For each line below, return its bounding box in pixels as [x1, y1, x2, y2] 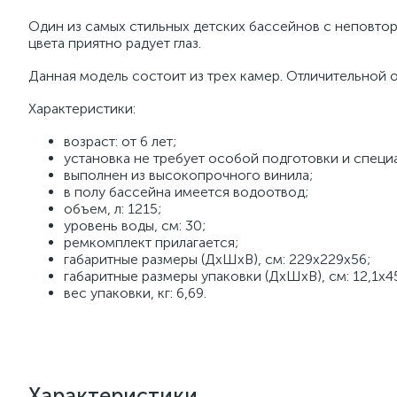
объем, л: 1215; [64, 200, 161, 217]
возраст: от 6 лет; [64, 133, 176, 150]
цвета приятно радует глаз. [28, 35, 201, 51]
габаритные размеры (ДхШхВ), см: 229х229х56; [64, 251, 370, 268]
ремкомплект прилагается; [64, 234, 238, 251]
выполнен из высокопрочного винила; [64, 167, 313, 183]
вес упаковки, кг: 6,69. [64, 284, 206, 301]
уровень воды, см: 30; [64, 217, 206, 234]
